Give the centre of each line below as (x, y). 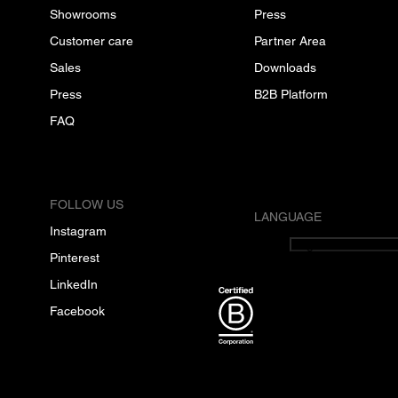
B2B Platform (291, 94)
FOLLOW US (87, 204)
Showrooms (83, 14)
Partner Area (290, 40)
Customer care (92, 40)
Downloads (285, 67)
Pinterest (75, 257)
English (311, 244)
